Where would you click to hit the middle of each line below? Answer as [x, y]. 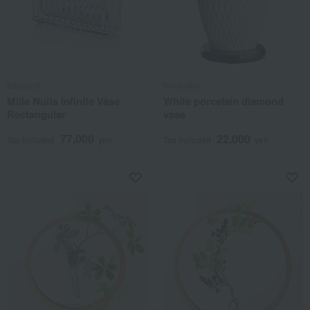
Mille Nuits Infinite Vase [63, 101]
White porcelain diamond [224, 101]
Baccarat [24, 85]
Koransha [182, 85]
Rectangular [36, 114]
